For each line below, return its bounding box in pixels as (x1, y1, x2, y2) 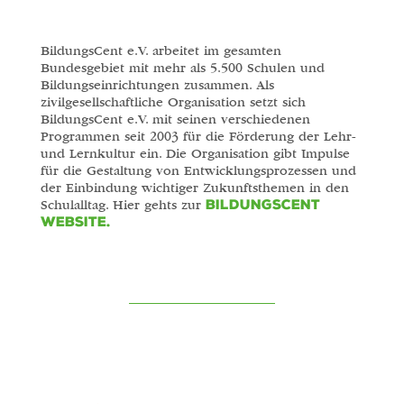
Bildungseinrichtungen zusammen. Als (40, 77, 274, 93)
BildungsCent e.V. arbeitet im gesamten (40, 42, 281, 59)
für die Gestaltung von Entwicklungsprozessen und (40, 162, 356, 179)
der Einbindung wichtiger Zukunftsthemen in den (40, 179, 349, 196)
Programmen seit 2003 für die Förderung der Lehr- (40, 128, 356, 144)
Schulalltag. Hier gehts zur (40, 197, 206, 213)
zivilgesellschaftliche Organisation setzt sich (40, 94, 306, 110)
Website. (40, 212, 110, 231)
